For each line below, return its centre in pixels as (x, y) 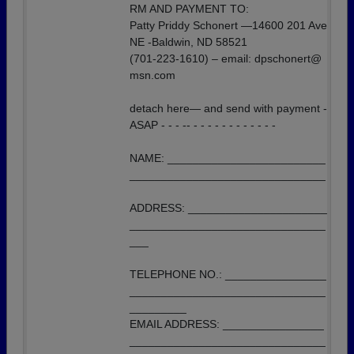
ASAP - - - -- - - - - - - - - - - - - (203, 125)
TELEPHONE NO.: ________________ (228, 274)
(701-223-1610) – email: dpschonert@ (226, 58)
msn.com (153, 75)
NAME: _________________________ (228, 158)
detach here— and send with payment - (228, 108)
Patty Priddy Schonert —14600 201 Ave (228, 25)
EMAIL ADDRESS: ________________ (227, 324)
